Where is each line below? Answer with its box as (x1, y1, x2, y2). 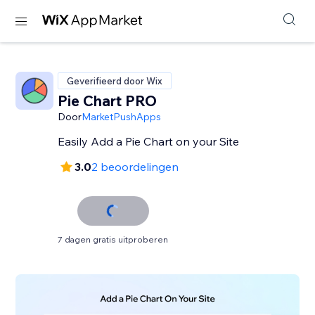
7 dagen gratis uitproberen (58, 234, 169, 245)
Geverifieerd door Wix (67, 75, 163, 86)
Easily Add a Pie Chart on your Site (58, 134, 240, 148)
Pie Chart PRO (58, 91, 157, 110)
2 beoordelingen (91, 160, 179, 174)
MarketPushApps (82, 110, 162, 123)
